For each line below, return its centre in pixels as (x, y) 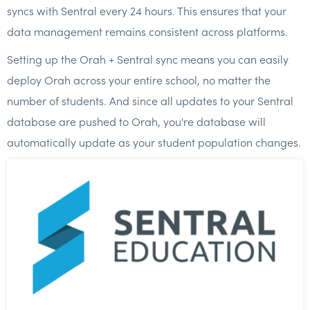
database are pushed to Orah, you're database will (136, 121)
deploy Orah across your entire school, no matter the (139, 80)
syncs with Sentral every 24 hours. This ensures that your (147, 10)
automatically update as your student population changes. (154, 142)
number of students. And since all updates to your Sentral (150, 100)
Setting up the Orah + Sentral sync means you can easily (148, 59)
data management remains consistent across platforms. (147, 31)
